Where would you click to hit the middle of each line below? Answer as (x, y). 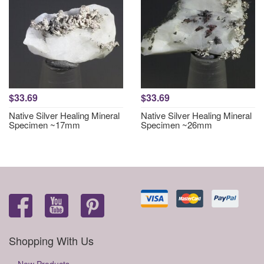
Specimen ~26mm (176, 125)
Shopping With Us (51, 240)
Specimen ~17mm (44, 125)
